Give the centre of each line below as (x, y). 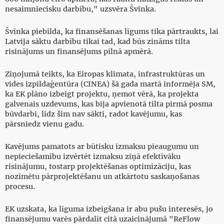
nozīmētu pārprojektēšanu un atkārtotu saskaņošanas (102, 177)
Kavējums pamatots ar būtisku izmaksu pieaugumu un (102, 147)
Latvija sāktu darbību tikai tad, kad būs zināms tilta (97, 42)
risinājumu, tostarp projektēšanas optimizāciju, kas (98, 167)
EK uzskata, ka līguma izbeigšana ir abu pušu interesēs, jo (109, 209)
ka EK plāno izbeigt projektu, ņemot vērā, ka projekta (102, 94)
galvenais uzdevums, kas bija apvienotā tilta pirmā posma (109, 104)
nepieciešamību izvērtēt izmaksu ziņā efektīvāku (93, 157)
